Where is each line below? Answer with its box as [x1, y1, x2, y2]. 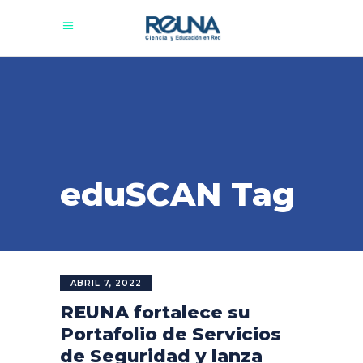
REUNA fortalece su [60, 301, 250, 323]
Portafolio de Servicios [60, 323, 281, 345]
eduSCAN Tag [60, 174, 295, 214]
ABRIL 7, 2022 [70, 278, 142, 288]
